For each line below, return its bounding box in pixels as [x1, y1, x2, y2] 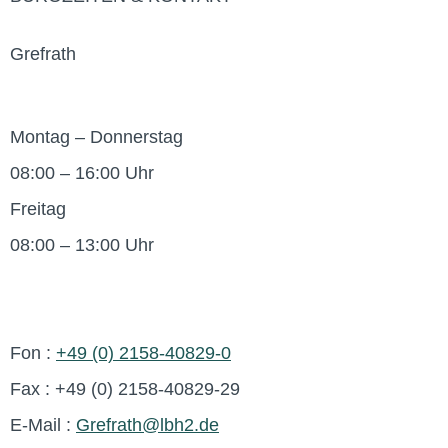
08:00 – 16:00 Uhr [10, 163, 154, 184]
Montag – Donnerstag [10, 127, 183, 148]
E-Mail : [10, 415, 76, 436]
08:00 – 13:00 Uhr [10, 235, 154, 256]
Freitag [10, 199, 66, 220]
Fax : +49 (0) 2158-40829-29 [10, 379, 240, 400]
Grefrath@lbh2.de [76, 415, 219, 436]
